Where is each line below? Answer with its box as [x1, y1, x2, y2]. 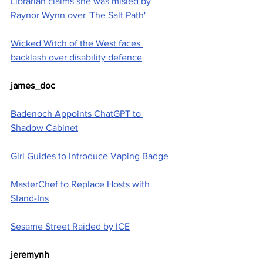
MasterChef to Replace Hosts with [11, 179, 152, 190]
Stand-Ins [11, 193, 49, 204]
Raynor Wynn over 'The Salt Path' [11, 10, 146, 21]
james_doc [11, 80, 55, 91]
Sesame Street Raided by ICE [11, 221, 130, 232]
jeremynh [11, 249, 49, 260]
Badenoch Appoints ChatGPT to [11, 109, 143, 119]
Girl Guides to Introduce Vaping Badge [11, 151, 168, 161]
